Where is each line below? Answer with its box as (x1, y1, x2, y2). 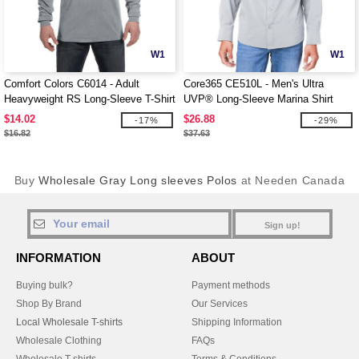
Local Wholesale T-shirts (16, 317, 123, 328)
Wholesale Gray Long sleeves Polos (38, 174, 237, 187)
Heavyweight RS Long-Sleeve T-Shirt (4, 93, 175, 105)
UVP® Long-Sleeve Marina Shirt (184, 93, 333, 105)
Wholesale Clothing (16, 335, 102, 346)
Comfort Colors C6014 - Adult (4, 78, 139, 90)
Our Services (192, 298, 248, 309)
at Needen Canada (237, 174, 345, 187)
